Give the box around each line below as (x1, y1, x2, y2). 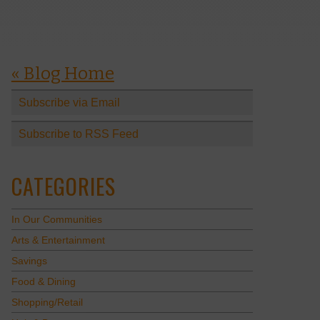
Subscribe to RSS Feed (18, 127, 139, 140)
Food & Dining (11, 276, 76, 288)
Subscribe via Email (18, 96, 120, 109)
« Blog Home (11, 64, 114, 84)
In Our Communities (11, 214, 102, 226)
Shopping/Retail (11, 297, 83, 309)
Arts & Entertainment (11, 235, 105, 246)
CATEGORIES (11, 169, 116, 202)
